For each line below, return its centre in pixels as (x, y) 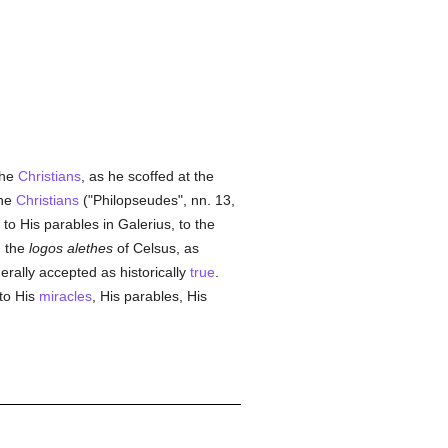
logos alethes (70, 248)
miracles (65, 296)
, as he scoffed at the (147, 176)
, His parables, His (149, 296)
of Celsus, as (155, 248)
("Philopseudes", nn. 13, (156, 200)
